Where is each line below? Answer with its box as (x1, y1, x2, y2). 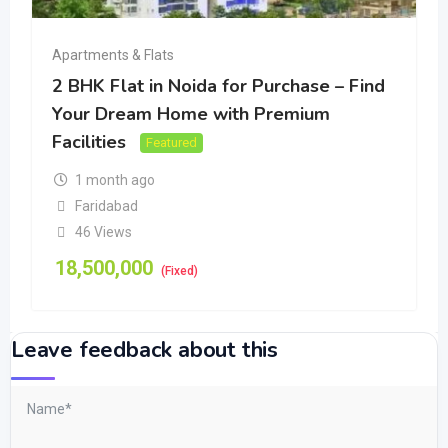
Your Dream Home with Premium (52, 102, 330, 127)
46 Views (74, 224, 132, 241)
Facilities (52, 130, 126, 155)
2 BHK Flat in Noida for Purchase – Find (52, 74, 385, 99)
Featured (146, 134, 197, 150)
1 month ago (74, 172, 155, 189)
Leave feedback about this (11, 335, 278, 366)
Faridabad (74, 198, 138, 215)
